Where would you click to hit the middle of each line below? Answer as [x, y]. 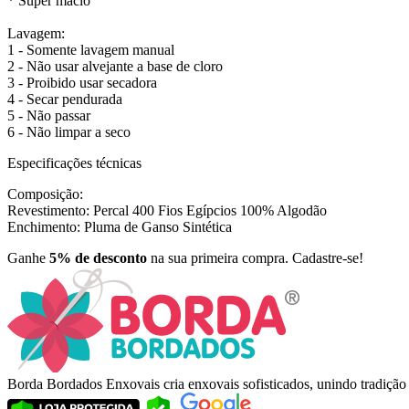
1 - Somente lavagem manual [91, 50]
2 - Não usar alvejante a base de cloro [115, 67]
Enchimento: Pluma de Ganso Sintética [120, 227]
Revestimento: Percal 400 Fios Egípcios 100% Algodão [167, 211]
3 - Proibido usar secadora [82, 83]
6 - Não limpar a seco [69, 132]
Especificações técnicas [74, 163]
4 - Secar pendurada [65, 100]
